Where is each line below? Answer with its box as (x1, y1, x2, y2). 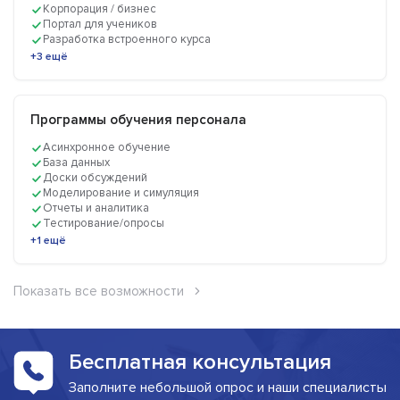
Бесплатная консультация (68, 349, 331, 376)
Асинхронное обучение (43, 140, 171, 155)
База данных (43, 155, 110, 171)
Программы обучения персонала (30, 112, 246, 129)
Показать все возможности (13, 283, 184, 300)
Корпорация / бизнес (43, 2, 156, 17)
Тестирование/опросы (43, 216, 164, 231)
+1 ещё (30, 234, 66, 248)
